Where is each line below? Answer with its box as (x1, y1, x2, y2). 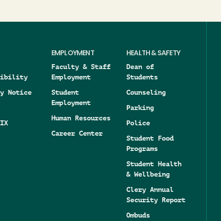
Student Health (126, 160, 182, 168)
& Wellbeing (126, 170, 170, 179)
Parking (126, 104, 154, 112)
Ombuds (126, 211, 150, 220)
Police (126, 119, 150, 127)
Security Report (126, 196, 185, 204)
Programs (126, 145, 158, 153)
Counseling (126, 88, 166, 97)
